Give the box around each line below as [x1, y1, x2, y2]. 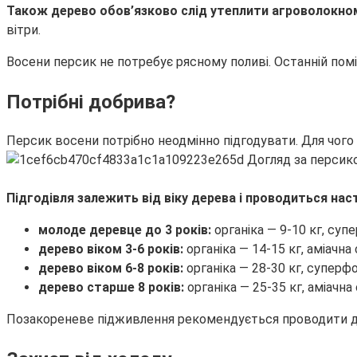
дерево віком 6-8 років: [38, 261, 183, 277]
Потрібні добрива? [6, 90, 175, 113]
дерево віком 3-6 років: [38, 241, 183, 257]
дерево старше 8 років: [38, 280, 184, 296]
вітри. [6, 22, 41, 37]
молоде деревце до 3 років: [38, 222, 211, 238]
